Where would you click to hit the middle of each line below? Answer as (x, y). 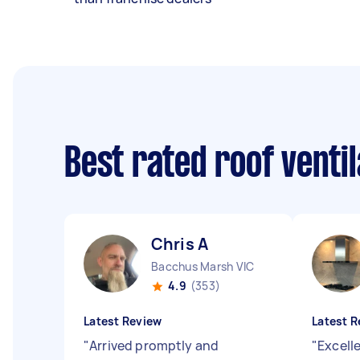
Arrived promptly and (154, 346)
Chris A (180, 244)
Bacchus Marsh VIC (203, 266)
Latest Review (123, 321)
